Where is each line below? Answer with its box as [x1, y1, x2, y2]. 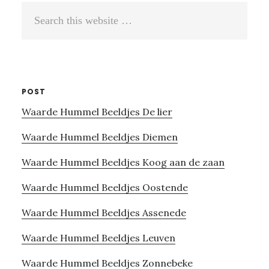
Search [21, 5, 53, 17]
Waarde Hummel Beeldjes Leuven [21, 231, 175, 244]
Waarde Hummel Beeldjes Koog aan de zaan [21, 156, 225, 168]
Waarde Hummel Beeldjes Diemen [21, 130, 178, 143]
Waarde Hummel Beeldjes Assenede [21, 206, 186, 219]
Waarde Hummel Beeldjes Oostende [21, 181, 188, 193]
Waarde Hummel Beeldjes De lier [21, 105, 172, 118]
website [21, 43, 57, 56]
